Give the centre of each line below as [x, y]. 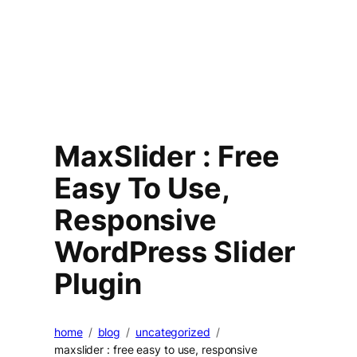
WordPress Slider [175, 252]
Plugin [98, 284]
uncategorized [173, 331]
